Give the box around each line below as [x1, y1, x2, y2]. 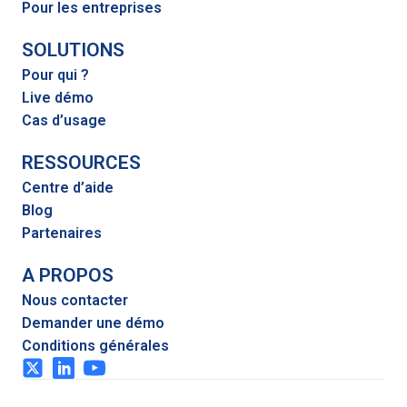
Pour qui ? [22, 66, 89, 84]
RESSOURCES [22, 152, 141, 174]
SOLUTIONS [22, 39, 124, 61]
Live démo [22, 89, 94, 106]
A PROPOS [22, 264, 114, 286]
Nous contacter [22, 292, 128, 309]
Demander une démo [22, 314, 164, 332]
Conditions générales [22, 337, 169, 354]
